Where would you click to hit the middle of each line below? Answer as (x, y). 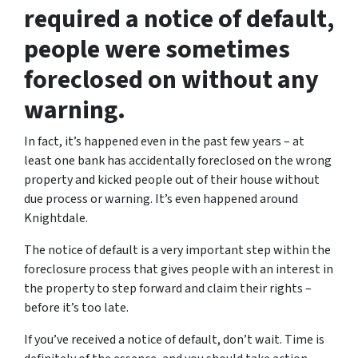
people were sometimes (157, 50)
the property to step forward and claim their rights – (168, 289)
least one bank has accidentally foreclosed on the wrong (178, 161)
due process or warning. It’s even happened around (161, 199)
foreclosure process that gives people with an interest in (179, 270)
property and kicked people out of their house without (172, 180)
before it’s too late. (76, 308)
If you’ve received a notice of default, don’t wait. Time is (174, 340)
